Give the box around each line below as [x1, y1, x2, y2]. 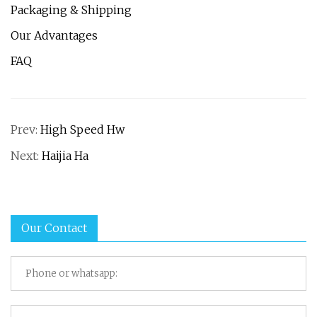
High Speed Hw [40, 122, 125, 137]
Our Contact [21, 221, 87, 235]
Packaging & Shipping [11, 3, 132, 17]
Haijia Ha [42, 149, 88, 163]
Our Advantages [11, 28, 98, 42]
